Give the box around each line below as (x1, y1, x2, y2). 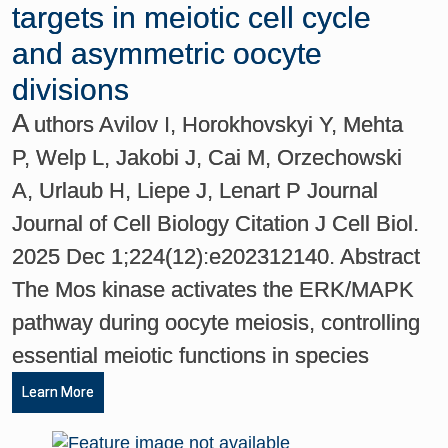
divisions (12, 72, 130, 106)
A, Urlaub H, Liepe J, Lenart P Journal (12, 177, 379, 203)
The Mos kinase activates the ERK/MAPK (12, 276, 415, 302)
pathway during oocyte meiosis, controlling (12, 309, 421, 335)
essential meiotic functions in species (12, 342, 370, 368)
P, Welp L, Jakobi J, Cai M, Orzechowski (12, 144, 403, 170)
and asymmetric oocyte (12, 36, 323, 70)
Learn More (22, 383, 95, 400)
